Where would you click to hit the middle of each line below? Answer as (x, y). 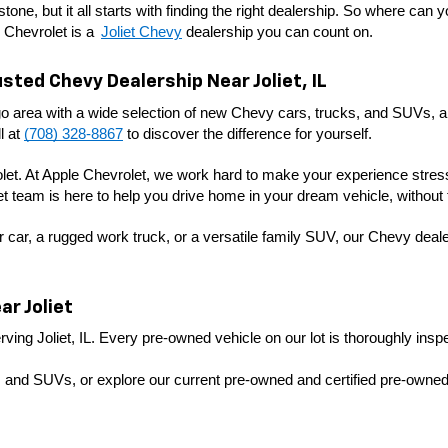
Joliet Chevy (141, 31)
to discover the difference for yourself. (247, 133)
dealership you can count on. (279, 31)
